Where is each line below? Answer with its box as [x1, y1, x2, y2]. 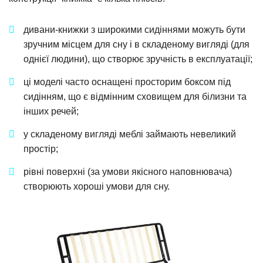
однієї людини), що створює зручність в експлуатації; [23, 54, 252, 65]
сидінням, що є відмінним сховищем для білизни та [23, 92, 247, 102]
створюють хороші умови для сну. [23, 181, 170, 192]
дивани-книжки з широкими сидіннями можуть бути [23, 25, 245, 35]
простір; [23, 144, 58, 154]
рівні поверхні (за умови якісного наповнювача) [23, 167, 232, 177]
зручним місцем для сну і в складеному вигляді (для [23, 39, 249, 50]
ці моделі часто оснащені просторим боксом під [23, 77, 231, 87]
